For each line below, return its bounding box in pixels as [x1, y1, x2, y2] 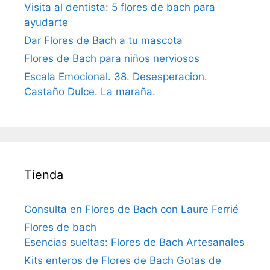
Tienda [24, 168, 63, 182]
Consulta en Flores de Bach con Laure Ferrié [24, 203, 239, 215]
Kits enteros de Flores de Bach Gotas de [24, 254, 221, 266]
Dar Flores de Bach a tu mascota [24, 34, 183, 46]
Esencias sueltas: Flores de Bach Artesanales [24, 236, 245, 248]
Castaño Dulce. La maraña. [24, 86, 155, 98]
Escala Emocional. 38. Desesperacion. [24, 71, 207, 83]
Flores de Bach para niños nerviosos [24, 52, 199, 64]
